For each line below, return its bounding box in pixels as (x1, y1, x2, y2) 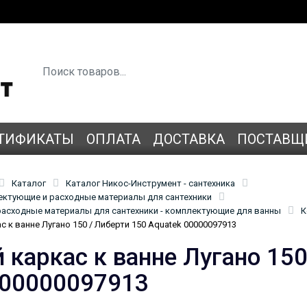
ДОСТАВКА (153, 130, 225, 147)
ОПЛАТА (86, 130, 140, 147)
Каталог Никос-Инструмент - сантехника (66, 177, 235, 188)
